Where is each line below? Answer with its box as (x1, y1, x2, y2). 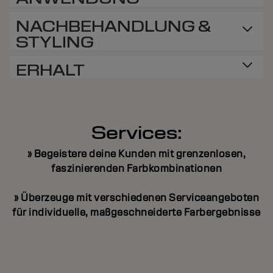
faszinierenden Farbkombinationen (51, 161, 222, 175)
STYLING (16, 32, 94, 52)
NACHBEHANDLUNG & (16, 16, 211, 36)
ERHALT (16, 60, 85, 80)
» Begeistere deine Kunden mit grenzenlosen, (27, 147, 246, 160)
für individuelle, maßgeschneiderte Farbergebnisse (12, 205, 261, 219)
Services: (91, 121, 182, 144)
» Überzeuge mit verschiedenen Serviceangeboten (14, 191, 259, 204)
